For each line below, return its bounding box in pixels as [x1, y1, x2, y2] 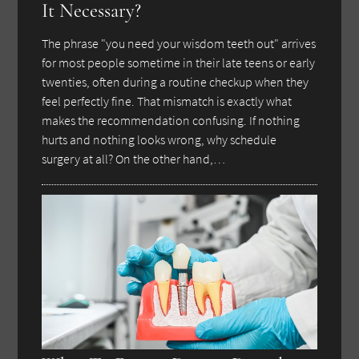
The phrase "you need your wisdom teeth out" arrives [42, 34, 317, 51]
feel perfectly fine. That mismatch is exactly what [42, 92, 292, 109]
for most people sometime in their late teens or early [42, 54, 316, 71]
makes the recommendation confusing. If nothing [42, 111, 301, 128]
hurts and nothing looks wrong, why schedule [42, 131, 277, 147]
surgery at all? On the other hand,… [42, 150, 226, 167]
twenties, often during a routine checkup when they [42, 73, 309, 90]
